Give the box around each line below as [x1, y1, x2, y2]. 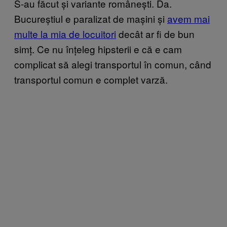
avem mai [167, 12, 210, 25]
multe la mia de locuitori [14, 27, 116, 41]
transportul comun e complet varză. [14, 72, 168, 86]
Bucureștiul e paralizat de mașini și [14, 12, 167, 25]
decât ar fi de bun [116, 27, 195, 41]
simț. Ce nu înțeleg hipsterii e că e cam [14, 42, 182, 56]
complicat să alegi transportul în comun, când [14, 57, 211, 71]
